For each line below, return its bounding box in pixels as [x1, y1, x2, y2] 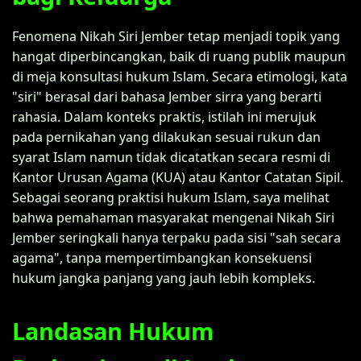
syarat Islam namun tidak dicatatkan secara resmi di [12, 147, 330, 166]
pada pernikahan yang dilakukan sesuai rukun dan [12, 127, 321, 146]
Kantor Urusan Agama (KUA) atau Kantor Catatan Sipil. [12, 168, 343, 186]
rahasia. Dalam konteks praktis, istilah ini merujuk [12, 107, 317, 126]
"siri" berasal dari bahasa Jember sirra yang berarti [12, 87, 322, 106]
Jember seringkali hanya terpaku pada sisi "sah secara [12, 228, 341, 247]
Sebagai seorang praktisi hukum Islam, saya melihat [12, 188, 330, 206]
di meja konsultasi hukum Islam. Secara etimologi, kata [12, 67, 347, 85]
